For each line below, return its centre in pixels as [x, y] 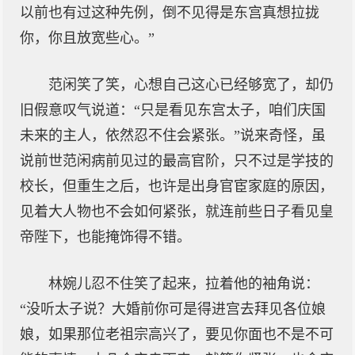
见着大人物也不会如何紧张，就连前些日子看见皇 [177, 212]
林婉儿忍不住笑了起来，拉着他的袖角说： [184, 284]
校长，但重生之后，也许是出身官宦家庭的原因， [177, 186]
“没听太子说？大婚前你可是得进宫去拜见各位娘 [173, 309]
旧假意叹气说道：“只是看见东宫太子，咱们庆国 [173, 110]
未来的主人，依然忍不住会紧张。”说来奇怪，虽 [173, 136]
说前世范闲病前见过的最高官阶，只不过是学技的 [177, 161]
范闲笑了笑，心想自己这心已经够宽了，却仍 [191, 85]
